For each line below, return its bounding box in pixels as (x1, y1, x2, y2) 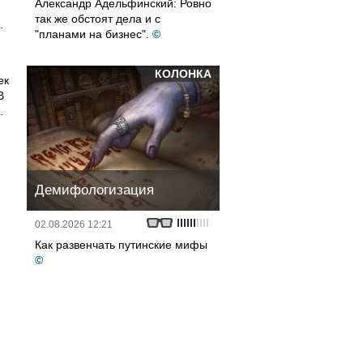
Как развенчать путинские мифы (35, 238, 207, 251)
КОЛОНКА (155, 67, 211, 80)
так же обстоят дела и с (35, 12, 160, 25)
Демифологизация (35, 182, 154, 198)
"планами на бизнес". (35, 28, 149, 41)
